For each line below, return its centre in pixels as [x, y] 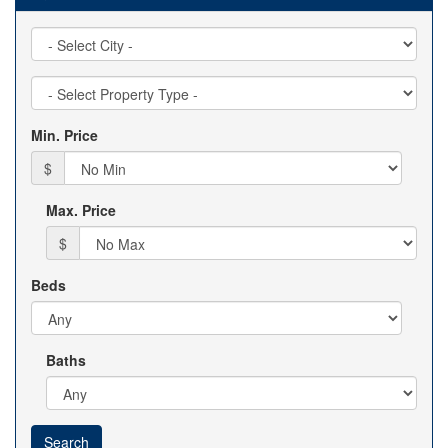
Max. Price [81, 210]
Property [59, 85]
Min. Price [64, 135]
